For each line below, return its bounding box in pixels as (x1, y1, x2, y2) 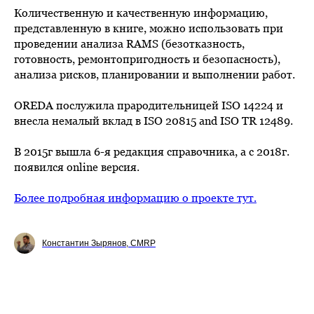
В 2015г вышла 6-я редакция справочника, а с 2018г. (14, 145, 289, 158)
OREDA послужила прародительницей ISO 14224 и (14, 99, 283, 112)
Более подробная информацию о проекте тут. (14, 191, 257, 205)
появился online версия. (14, 161, 139, 174)
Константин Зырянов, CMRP (42, 238, 156, 249)
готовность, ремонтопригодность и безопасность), (14, 53, 280, 66)
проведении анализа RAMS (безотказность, (14, 37, 245, 50)
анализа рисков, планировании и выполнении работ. (14, 68, 295, 81)
